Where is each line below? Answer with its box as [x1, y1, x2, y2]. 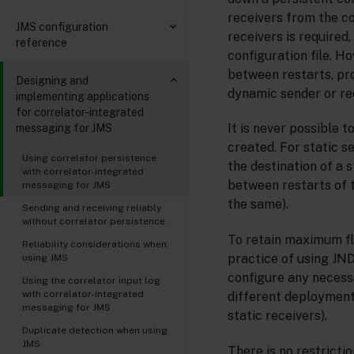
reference [16, 36, 67, 49]
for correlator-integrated [16, 106, 144, 119]
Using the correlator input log [22, 275, 160, 286]
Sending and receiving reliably [22, 202, 161, 213]
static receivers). [228, 308, 327, 324]
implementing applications [16, 90, 149, 103]
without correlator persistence [22, 216, 165, 227]
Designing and [16, 74, 88, 87]
